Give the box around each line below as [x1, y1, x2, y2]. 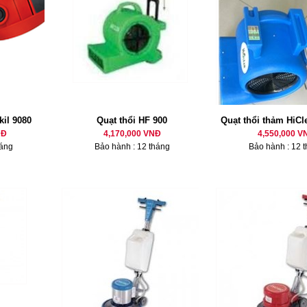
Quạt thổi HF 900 [97, 115, 167, 125]
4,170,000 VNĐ [103, 129, 161, 138]
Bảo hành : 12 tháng [94, 142, 170, 151]
